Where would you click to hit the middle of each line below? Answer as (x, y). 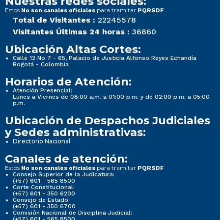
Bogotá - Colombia (41, 65)
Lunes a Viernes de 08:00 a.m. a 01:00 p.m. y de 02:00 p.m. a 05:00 (111, 97)
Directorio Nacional (41, 141)
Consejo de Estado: (41, 200)
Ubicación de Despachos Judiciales (108, 121)
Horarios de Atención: (68, 82)
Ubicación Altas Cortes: (73, 49)
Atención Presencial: (42, 91)
